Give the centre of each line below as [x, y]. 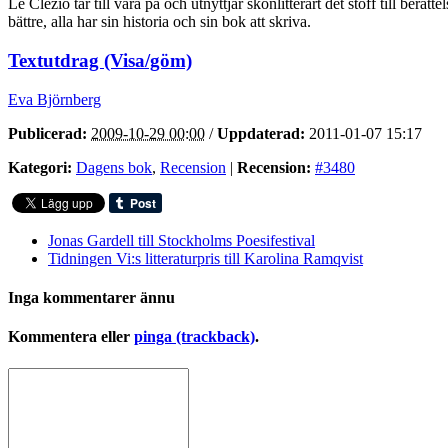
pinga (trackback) [194, 337]
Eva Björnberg [54, 99]
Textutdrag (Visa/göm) [100, 61]
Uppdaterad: [261, 133]
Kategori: [40, 167]
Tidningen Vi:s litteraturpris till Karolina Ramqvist [205, 258]
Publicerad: [47, 133]
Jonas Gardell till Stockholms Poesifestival [181, 240]
